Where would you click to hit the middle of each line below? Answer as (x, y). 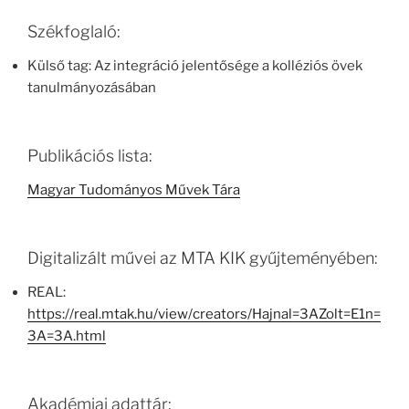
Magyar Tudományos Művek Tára (134, 190)
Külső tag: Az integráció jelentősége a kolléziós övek (195, 66)
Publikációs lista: (90, 155)
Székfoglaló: (74, 31)
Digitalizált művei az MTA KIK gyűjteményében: (203, 257)
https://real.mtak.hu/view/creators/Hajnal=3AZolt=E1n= (204, 315)
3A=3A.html (67, 336)
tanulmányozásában (92, 88)
